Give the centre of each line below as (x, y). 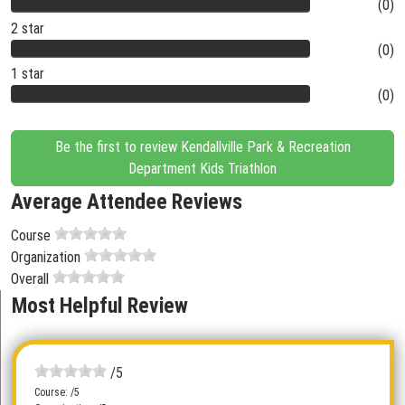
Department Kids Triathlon (202, 169)
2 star (28, 28)
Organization (46, 257)
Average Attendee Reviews (127, 202)
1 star (28, 74)
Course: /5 (57, 392)
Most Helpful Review (100, 306)
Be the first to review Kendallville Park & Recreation (202, 147)
